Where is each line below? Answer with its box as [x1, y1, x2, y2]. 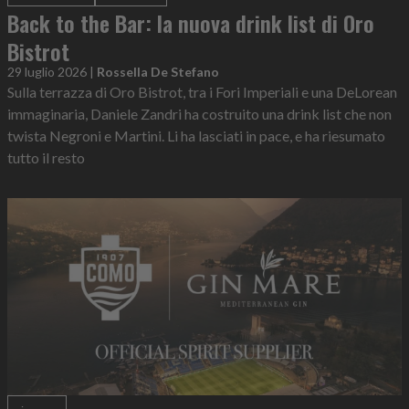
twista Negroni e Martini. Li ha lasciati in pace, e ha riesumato [7, 127, 385, 145]
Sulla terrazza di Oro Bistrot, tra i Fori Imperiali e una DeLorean [7, 83, 397, 101]
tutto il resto [7, 149, 85, 167]
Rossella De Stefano [97, 64, 219, 80]
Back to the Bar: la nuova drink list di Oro [7, 6, 374, 40]
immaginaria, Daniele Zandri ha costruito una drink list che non [7, 105, 392, 123]
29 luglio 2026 [7, 64, 87, 80]
